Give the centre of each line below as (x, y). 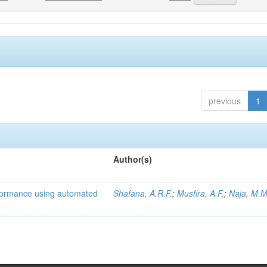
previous (224, 101)
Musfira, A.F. (201, 193)
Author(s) (133, 159)
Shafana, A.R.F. (143, 193)
